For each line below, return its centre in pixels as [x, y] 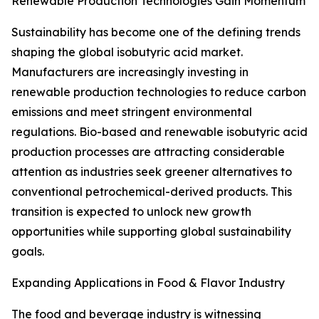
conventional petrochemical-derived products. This [152, 192]
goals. [28, 252]
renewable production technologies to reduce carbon [159, 92]
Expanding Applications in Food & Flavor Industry [148, 283]
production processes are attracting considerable [148, 152]
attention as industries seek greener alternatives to [152, 172]
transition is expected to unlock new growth [131, 212]
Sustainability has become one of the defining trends [156, 32]
